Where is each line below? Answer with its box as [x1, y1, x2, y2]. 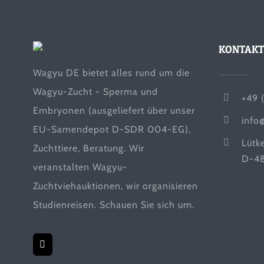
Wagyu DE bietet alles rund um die [32, 67, 190, 78]
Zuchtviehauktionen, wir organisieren [32, 180, 198, 192]
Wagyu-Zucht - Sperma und [32, 86, 158, 97]
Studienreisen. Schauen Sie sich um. [32, 199, 194, 210]
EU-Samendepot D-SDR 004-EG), [32, 124, 191, 135]
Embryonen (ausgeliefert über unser [32, 105, 195, 116]
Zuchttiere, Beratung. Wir [32, 143, 144, 154]
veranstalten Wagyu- [32, 161, 127, 173]
